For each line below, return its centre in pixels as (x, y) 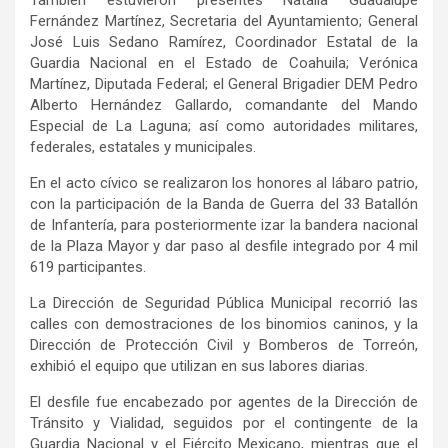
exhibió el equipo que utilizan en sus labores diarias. (199, 366)
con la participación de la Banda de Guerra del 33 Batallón (224, 204)
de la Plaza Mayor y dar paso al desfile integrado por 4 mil (224, 246)
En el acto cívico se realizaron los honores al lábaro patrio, (224, 183)
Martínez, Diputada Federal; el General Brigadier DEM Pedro (224, 84)
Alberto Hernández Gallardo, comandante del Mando (224, 105)
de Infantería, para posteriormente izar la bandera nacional (224, 225)
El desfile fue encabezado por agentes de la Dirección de (224, 402)
